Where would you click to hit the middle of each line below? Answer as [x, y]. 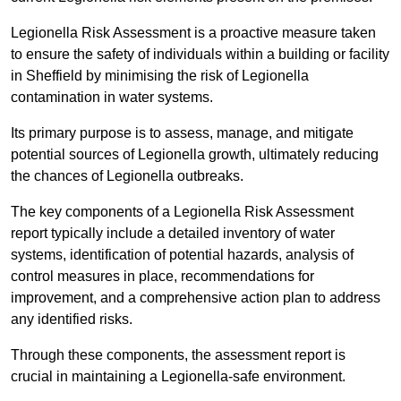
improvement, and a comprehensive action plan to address [196, 298]
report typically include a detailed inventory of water [173, 234]
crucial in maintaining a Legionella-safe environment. [178, 377]
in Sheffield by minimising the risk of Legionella [160, 76]
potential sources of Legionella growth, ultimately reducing [195, 155]
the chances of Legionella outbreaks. [127, 176]
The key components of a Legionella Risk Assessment [182, 212]
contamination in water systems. [112, 98]
